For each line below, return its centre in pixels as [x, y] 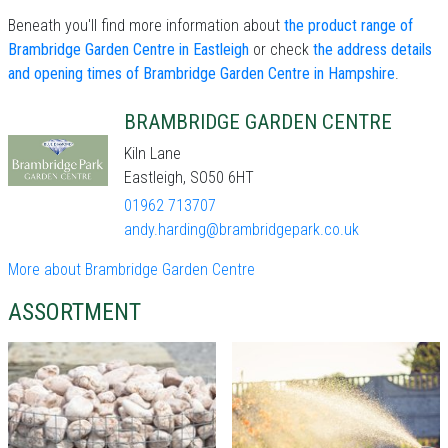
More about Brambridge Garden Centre [131, 269]
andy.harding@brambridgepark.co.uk [241, 229]
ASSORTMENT [74, 312]
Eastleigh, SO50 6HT [189, 177]
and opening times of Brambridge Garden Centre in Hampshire [201, 73]
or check [281, 49]
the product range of [348, 25]
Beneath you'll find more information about [146, 25]
